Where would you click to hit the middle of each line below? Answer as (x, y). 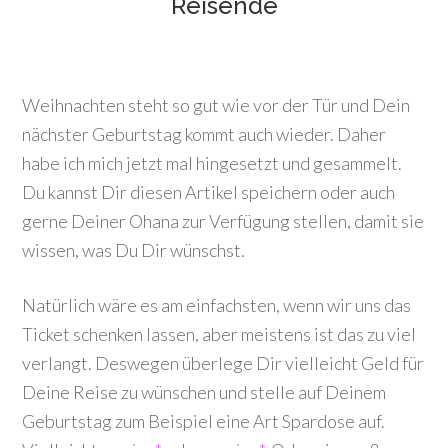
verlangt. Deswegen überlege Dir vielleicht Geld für (223, 363)
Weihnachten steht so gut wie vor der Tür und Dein (216, 105)
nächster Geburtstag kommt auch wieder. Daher (204, 134)
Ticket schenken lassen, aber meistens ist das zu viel (219, 334)
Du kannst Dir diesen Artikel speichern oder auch (209, 192)
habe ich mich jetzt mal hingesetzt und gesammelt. (212, 163)
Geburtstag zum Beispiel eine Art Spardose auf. (204, 421)
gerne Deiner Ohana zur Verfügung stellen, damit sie (223, 221)
